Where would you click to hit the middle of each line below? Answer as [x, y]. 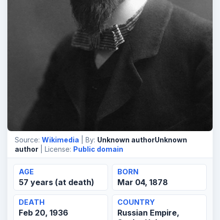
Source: [28, 140]
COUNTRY [136, 202]
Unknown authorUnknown [142, 140]
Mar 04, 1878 [143, 182]
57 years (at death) [56, 182]
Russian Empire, [148, 213]
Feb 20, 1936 [43, 213]
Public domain [98, 149]
